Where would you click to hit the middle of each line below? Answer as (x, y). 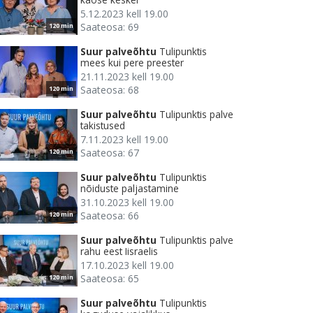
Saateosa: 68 (110, 90)
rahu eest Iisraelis (119, 252)
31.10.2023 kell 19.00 (127, 203)
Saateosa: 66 (110, 216)
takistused (103, 126)
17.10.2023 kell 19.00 (127, 265)
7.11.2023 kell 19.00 (124, 140)
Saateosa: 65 (110, 279)
